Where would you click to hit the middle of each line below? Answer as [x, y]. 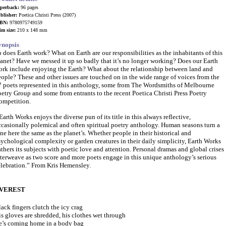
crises [216, 149]
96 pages [29, 7]
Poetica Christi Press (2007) [46, 15]
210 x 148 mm [32, 30]
